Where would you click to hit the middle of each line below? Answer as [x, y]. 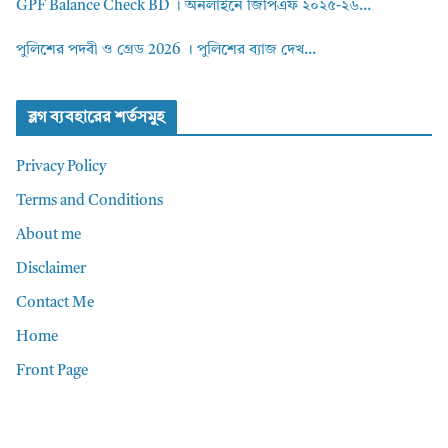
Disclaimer [51, 270]
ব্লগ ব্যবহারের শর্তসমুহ [97, 118]
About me [48, 236]
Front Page [52, 372]
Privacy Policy [61, 168]
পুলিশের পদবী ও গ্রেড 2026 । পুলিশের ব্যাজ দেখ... [166, 51]
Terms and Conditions [89, 202]
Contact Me [55, 304]
